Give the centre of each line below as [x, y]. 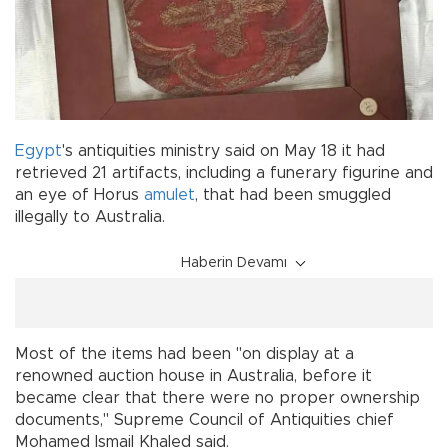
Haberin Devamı [234, 262]
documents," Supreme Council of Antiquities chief [204, 419]
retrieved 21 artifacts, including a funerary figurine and [224, 172]
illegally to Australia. [90, 216]
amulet [169, 194]
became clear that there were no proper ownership [217, 397]
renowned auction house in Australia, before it [193, 375]
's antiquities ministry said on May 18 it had [223, 150]
